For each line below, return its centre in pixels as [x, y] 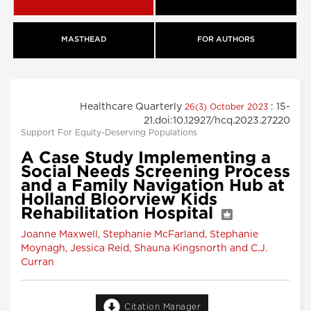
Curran [37, 262]
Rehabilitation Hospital [119, 213]
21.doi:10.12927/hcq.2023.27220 [217, 120]
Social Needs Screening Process [155, 172]
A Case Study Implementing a [146, 158]
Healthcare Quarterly [132, 107]
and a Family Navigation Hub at [153, 186]
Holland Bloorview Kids [119, 200]
